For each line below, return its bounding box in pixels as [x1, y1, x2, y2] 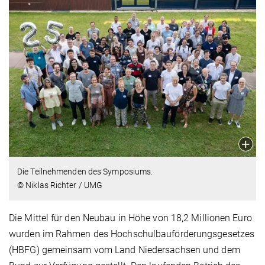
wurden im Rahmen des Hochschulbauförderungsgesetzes [9, 228, 255, 240]
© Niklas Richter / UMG [17, 180, 103, 190]
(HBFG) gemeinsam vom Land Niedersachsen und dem [9, 244, 240, 256]
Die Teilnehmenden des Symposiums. [17, 166, 153, 176]
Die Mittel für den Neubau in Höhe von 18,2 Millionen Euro [9, 212, 252, 224]
